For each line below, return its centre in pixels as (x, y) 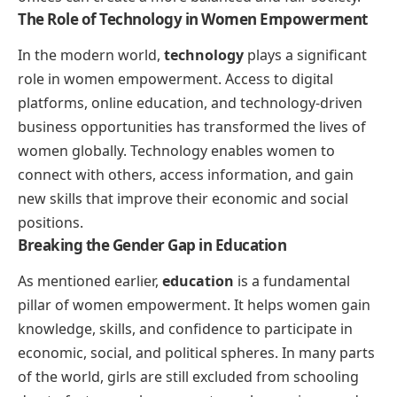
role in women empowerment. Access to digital (175, 78)
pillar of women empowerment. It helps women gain (194, 305)
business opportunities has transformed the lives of (192, 126)
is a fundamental (292, 281)
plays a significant (305, 54)
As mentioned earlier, (90, 281)
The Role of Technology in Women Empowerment (193, 19)
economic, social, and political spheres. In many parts (196, 353)
